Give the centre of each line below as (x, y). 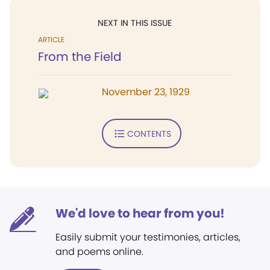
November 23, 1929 (146, 92)
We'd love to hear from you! (140, 213)
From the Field (80, 57)
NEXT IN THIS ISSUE (135, 23)
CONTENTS (149, 133)
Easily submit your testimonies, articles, (148, 237)
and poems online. (99, 252)
